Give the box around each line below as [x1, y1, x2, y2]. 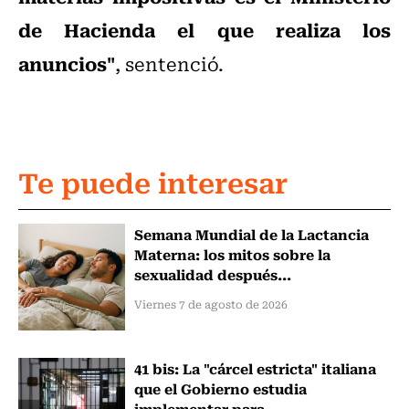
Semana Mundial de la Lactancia [133, 223, 369, 246]
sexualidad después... [133, 263, 291, 286]
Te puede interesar [18, 160, 288, 204]
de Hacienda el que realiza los [18, 15, 391, 45]
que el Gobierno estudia [133, 376, 307, 399]
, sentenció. [115, 49, 224, 79]
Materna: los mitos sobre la [133, 243, 330, 266]
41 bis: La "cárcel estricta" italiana [133, 356, 376, 379]
